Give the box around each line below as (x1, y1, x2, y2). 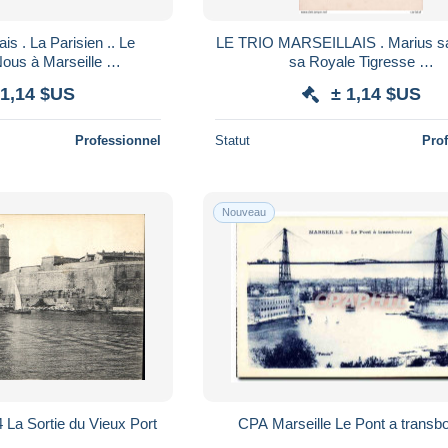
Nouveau (222, 205, 267, 218)
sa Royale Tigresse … (288, 52, 434, 70)
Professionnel (75, 132, 162, 148)
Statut (215, 132, 251, 148)
